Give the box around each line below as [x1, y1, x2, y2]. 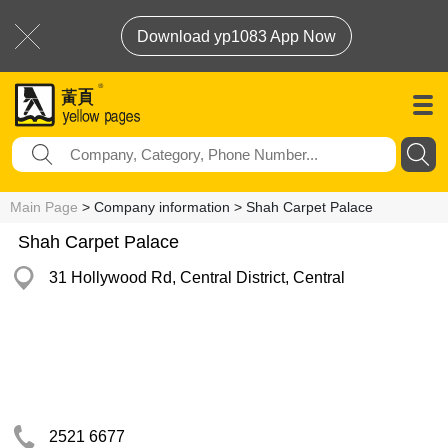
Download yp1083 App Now [137, 28, 336, 45]
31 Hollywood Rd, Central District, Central [49, 269, 345, 286]
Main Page [10, 199, 78, 215]
